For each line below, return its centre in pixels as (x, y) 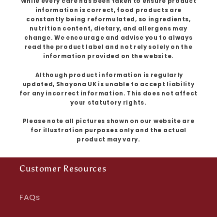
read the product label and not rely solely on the (108, 47)
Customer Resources (63, 168)
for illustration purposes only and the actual (108, 130)
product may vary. (108, 139)
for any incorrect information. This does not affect (108, 93)
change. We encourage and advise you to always (108, 38)
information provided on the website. (108, 56)
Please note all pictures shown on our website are (108, 121)
